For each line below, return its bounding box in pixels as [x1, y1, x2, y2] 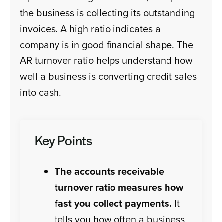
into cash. [20, 85, 62, 100]
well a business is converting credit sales [20, 69, 197, 84]
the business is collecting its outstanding [20, 5, 195, 20]
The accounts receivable [55, 164, 165, 179]
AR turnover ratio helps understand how [20, 53, 193, 68]
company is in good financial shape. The [20, 37, 194, 52]
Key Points [35, 135, 93, 149]
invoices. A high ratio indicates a [20, 21, 161, 36]
